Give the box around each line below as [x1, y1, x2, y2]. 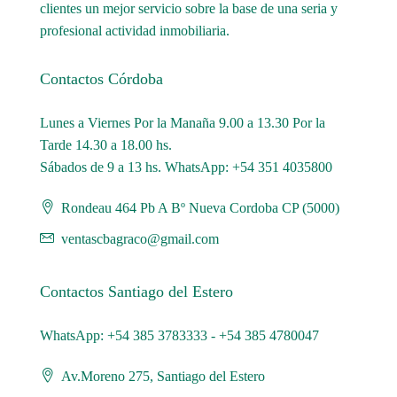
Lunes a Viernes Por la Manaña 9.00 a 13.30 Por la [40, 114, 325, 130]
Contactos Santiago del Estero [40, 282, 233, 300]
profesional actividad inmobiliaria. [40, 22, 230, 38]
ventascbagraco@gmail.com [61, 230, 219, 246]
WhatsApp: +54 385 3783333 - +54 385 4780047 [40, 327, 319, 343]
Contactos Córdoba [40, 69, 163, 88]
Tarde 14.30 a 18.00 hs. [40, 136, 172, 152]
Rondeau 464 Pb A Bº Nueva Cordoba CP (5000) [58, 199, 339, 215]
